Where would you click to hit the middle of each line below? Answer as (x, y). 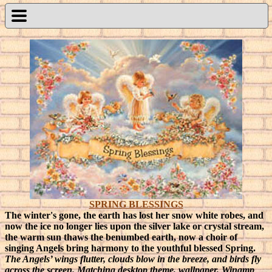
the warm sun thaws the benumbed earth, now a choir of (121, 237)
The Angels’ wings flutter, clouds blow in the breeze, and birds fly (133, 259)
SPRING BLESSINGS (136, 204)
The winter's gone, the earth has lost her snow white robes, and (134, 215)
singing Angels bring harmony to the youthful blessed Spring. (130, 248)
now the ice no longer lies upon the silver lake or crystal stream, (134, 226)
